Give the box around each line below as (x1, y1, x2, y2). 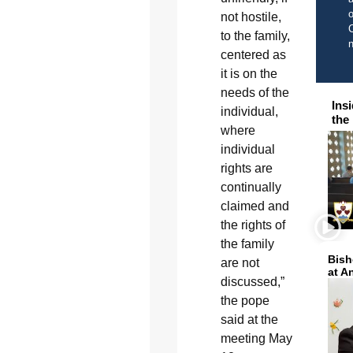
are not (220, 256, 259, 270)
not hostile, (220, 10, 281, 24)
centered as (220, 48, 286, 62)
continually (220, 180, 281, 195)
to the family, (220, 29, 290, 43)
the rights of (220, 218, 285, 232)
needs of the (220, 86, 289, 100)
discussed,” (220, 275, 284, 289)
